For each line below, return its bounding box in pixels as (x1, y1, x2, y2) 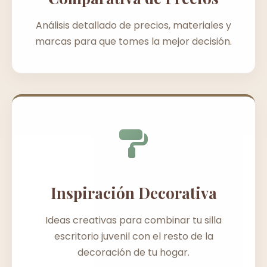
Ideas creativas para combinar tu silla (45, 213, 222, 227)
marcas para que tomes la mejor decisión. (35, 34, 232, 48)
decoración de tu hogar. (77, 245, 190, 259)
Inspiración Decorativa (50, 182, 217, 203)
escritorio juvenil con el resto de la (54, 229, 213, 243)
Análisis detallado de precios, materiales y (36, 18, 231, 32)
